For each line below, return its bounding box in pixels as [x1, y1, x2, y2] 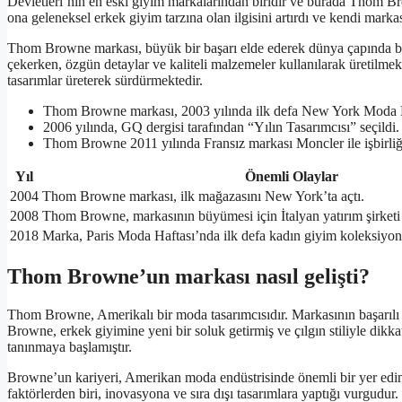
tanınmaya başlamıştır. [7, 338, 132, 354]
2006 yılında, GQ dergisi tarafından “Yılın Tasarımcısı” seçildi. [43, 118, 399, 135]
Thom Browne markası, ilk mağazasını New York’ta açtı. [42, 188, 364, 204]
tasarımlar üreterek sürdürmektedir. [7, 72, 203, 88]
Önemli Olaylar [244, 168, 338, 184]
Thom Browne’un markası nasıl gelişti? [7, 264, 370, 288]
